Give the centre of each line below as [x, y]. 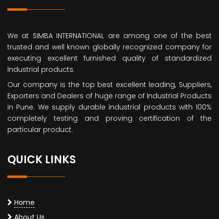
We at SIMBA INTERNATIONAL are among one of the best [109, 35]
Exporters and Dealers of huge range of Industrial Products [109, 96]
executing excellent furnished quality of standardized [109, 58]
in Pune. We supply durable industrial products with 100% [109, 107]
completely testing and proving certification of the [109, 118]
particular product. [40, 129]
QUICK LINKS [42, 159]
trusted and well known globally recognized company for [109, 47]
